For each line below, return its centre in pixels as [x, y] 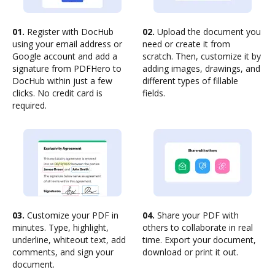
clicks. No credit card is [57, 93]
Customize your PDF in [72, 215]
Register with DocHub [69, 32]
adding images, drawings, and [201, 68]
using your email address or [67, 44]
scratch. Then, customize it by [202, 56]
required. [29, 105]
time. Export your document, [199, 240]
